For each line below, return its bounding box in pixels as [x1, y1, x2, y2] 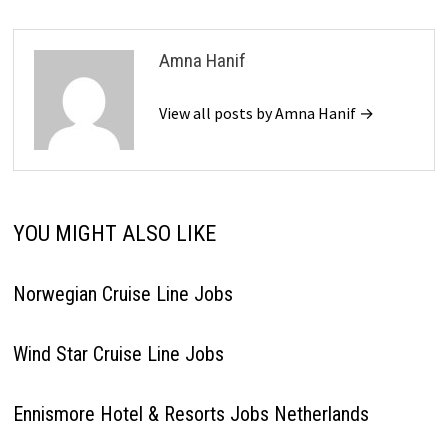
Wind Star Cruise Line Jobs [12, 342, 224, 366]
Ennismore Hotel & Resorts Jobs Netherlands [12, 402, 369, 426]
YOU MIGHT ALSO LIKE [12, 221, 216, 246]
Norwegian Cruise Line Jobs [12, 282, 233, 306]
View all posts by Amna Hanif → [158, 103, 374, 123]
